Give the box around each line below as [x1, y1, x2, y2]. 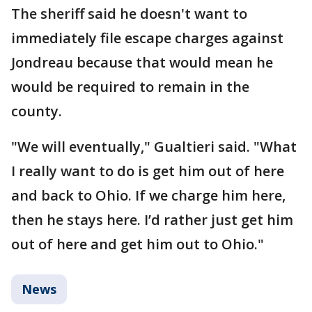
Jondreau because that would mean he [11, 52, 273, 72]
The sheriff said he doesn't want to [11, 3, 247, 23]
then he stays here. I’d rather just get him [11, 210, 293, 229]
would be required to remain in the [11, 77, 249, 96]
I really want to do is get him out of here [11, 161, 284, 180]
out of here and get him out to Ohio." [11, 234, 264, 253]
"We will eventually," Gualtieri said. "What [11, 136, 297, 156]
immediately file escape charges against [11, 28, 283, 47]
